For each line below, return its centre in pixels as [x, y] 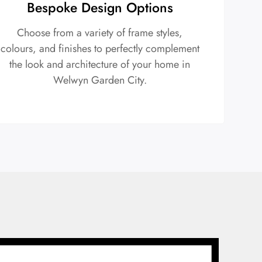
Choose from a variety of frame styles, [100, 32]
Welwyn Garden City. [100, 80]
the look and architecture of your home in [100, 64]
